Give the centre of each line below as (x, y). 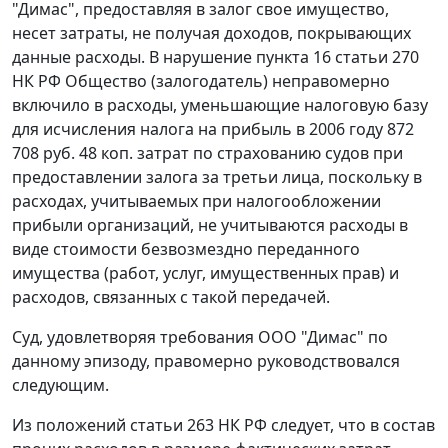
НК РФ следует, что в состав (324, 425)
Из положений (71, 425)
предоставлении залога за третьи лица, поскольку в (217, 177)
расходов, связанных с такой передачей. (171, 297)
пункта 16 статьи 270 (337, 57)
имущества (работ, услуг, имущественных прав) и (205, 273)
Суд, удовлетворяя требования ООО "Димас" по (200, 337)
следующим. (60, 385)
